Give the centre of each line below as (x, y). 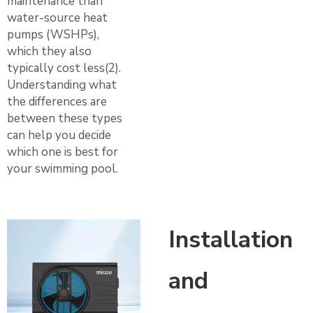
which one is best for (63, 152)
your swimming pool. (63, 168)
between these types (65, 118)
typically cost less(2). (64, 68)
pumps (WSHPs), (53, 34)
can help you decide (59, 135)
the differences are (57, 101)
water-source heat (57, 17)
